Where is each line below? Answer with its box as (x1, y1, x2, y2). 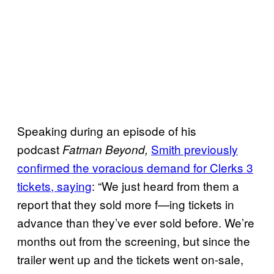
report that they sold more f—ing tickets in (17, 195, 234, 212)
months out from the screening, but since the (17, 232, 250, 249)
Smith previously (151, 140, 238, 157)
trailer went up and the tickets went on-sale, (17, 250, 243, 267)
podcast (17, 140, 62, 157)
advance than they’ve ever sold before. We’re (17, 213, 254, 231)
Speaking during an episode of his (17, 122, 196, 139)
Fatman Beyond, (62, 141, 148, 157)
